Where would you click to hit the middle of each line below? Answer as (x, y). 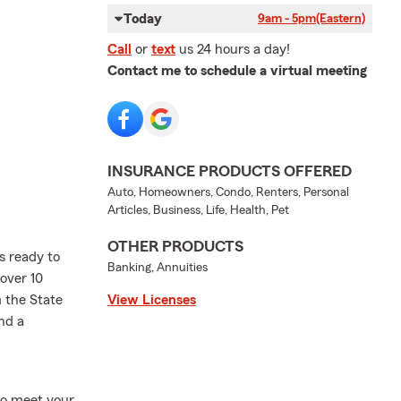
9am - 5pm (287, 19)
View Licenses (152, 300)
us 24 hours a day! (235, 50)
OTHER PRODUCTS (175, 247)
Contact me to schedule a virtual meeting (237, 71)
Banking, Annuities (158, 268)
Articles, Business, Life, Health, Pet (198, 211)
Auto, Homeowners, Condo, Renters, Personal (228, 193)
